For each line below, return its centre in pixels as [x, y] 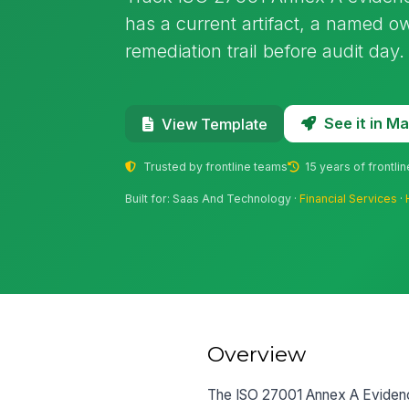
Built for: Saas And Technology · [213, 199]
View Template [214, 124]
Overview [257, 354]
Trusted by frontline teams [214, 166]
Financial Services [349, 199]
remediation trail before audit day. [265, 50]
